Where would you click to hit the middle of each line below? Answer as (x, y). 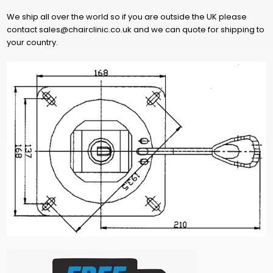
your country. (33, 42)
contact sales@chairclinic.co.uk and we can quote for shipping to (135, 29)
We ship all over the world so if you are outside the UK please (126, 16)
